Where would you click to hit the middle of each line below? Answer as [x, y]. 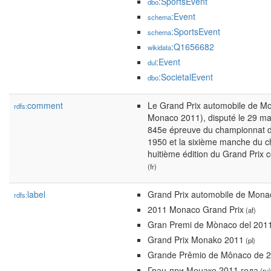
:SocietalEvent [186, 77]
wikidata [159, 47]
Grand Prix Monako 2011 [196, 240]
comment [45, 105]
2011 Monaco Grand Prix [196, 209]
